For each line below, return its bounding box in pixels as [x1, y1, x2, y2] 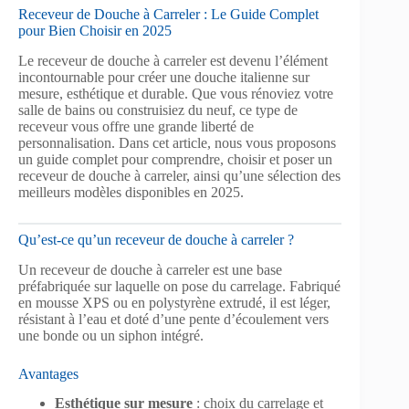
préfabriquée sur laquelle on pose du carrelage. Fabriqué [18, 278, 341, 294]
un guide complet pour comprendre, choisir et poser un [18, 151, 332, 167]
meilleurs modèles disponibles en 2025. [18, 184, 244, 200]
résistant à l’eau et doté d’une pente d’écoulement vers [18, 310, 329, 327]
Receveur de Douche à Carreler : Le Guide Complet [18, 6, 319, 22]
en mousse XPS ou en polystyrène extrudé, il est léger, [18, 294, 330, 310]
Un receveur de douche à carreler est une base [18, 261, 282, 278]
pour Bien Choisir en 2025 [18, 23, 172, 38]
